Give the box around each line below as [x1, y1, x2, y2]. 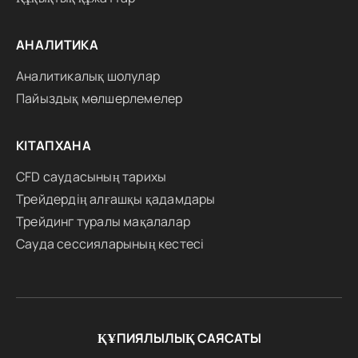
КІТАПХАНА [16, 137, 92, 155]
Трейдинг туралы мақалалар [16, 213, 190, 231]
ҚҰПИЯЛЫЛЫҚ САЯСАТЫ [97, 329, 261, 348]
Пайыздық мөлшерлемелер [16, 89, 183, 108]
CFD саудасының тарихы [16, 168, 167, 186]
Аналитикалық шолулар [16, 67, 160, 86]
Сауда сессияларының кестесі [16, 235, 205, 253]
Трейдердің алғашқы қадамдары [16, 190, 216, 209]
